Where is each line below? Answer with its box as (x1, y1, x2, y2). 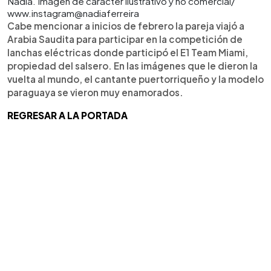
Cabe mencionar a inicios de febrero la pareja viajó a (7, 19, 244, 31)
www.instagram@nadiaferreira (7, 7, 139, 19)
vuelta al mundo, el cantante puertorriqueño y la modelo (7, 73, 264, 85)
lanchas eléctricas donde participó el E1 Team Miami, (7, 46, 248, 58)
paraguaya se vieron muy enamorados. (7, 86, 183, 98)
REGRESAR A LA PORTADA (7, 109, 128, 121)
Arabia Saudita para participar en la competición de (7, 33, 243, 45)
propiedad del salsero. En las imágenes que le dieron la (7, 59, 258, 71)
